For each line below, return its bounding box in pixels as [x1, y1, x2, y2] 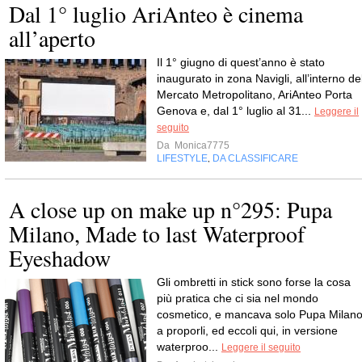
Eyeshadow [9, 242, 111, 273]
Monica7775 [172, 140, 229, 151]
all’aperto [9, 23, 95, 53]
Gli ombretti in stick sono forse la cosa [157, 276, 351, 288]
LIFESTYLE [157, 153, 208, 164]
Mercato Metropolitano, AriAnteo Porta [157, 88, 352, 101]
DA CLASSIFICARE [213, 153, 298, 164]
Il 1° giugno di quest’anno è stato [157, 56, 325, 69]
